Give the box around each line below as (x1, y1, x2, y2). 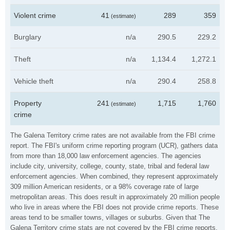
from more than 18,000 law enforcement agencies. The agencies (10, 152, 201, 160)
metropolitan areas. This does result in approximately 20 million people (10, 193, 220, 201)
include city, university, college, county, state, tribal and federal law (10, 162, 209, 170)
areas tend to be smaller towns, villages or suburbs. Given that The (10, 214, 210, 221)
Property (14, 99, 42, 107)
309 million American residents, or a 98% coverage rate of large (10, 183, 199, 190)
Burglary (14, 33, 41, 41)
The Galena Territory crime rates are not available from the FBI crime (10, 131, 215, 139)
